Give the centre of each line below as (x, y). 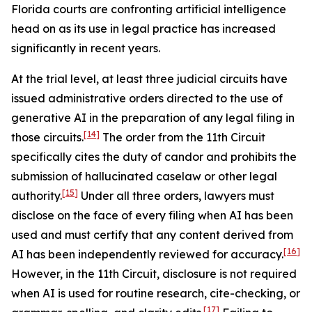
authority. (37, 196)
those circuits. (47, 137)
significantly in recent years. (86, 48)
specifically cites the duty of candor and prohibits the (154, 157)
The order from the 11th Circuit (182, 137)
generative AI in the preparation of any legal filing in (153, 118)
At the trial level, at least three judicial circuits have (149, 79)
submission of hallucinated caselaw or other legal (144, 176)
